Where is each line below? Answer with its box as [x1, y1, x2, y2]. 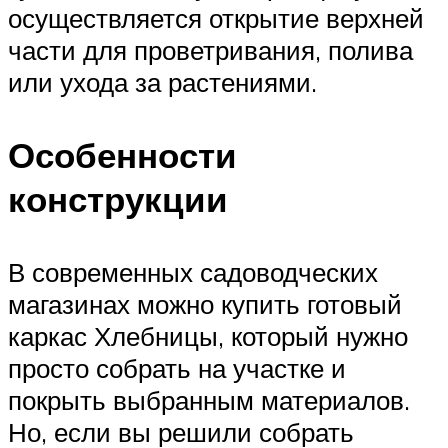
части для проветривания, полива [8, 34, 413, 67]
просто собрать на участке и [8, 352, 346, 385]
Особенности [8, 133, 237, 178]
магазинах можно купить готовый [8, 288, 402, 321]
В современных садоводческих [8, 256, 378, 289]
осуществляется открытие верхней [8, 2, 424, 35]
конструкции [8, 177, 228, 222]
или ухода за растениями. [8, 66, 317, 99]
